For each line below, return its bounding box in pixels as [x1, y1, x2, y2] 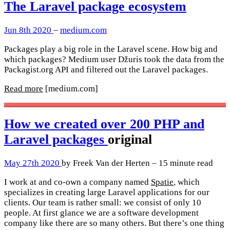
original [108, 132, 152, 147]
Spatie [151, 177, 174, 187]
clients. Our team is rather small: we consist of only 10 [4, 198, 201, 208]
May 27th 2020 [4, 158, 62, 168]
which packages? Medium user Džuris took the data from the [4, 54, 224, 64]
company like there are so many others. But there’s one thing [4, 218, 224, 228]
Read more [4, 83, 43, 93]
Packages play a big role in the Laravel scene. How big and [4, 44, 218, 54]
